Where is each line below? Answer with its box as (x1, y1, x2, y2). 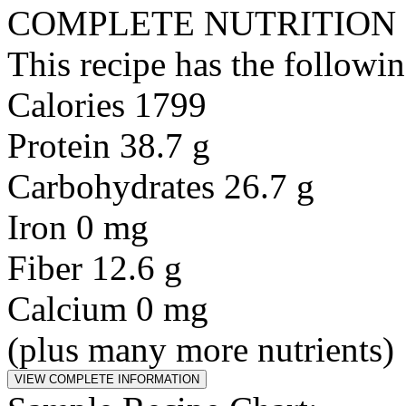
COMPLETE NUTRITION (7, 4, 396, 43)
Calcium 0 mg (7, 289, 208, 328)
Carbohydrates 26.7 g (7, 167, 314, 206)
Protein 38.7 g (7, 126, 210, 165)
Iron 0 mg (7, 208, 149, 246)
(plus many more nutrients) (7, 330, 394, 369)
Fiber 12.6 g (7, 248, 182, 287)
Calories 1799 (7, 85, 207, 124)
